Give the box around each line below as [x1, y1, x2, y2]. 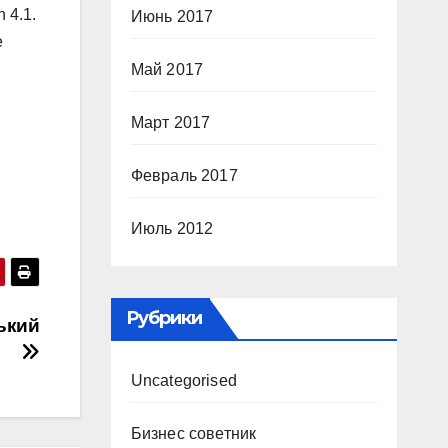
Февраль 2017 [130, 167, 238, 184]
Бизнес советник [130, 425, 257, 442]
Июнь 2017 [130, 8, 214, 25]
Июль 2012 [130, 220, 214, 237]
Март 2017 [130, 114, 211, 131]
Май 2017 [130, 61, 204, 78]
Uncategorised [130, 372, 238, 389]
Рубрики [125, 307, 203, 329]
